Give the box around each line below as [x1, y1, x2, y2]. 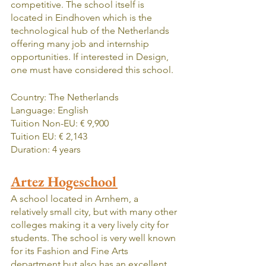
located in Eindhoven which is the [11, 11, 154, 23]
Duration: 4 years [11, 143, 81, 155]
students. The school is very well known [11, 232, 178, 243]
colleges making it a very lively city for [11, 218, 171, 230]
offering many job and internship [11, 37, 151, 49]
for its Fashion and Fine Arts [11, 245, 131, 256]
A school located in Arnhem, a [11, 192, 141, 204]
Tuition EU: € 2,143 [11, 130, 87, 142]
